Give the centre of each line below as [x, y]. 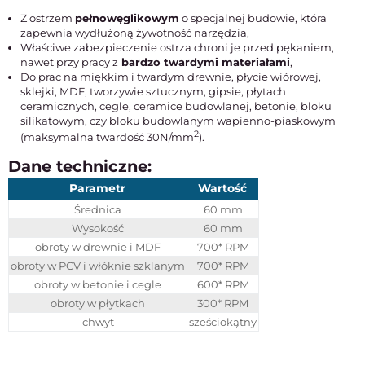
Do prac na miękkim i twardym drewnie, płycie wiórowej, [171, 77]
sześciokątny [223, 322]
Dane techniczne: [80, 167]
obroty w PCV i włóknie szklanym [98, 266]
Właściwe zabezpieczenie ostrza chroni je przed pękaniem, [177, 47]
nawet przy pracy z [69, 62]
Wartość [222, 189]
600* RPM [223, 285]
